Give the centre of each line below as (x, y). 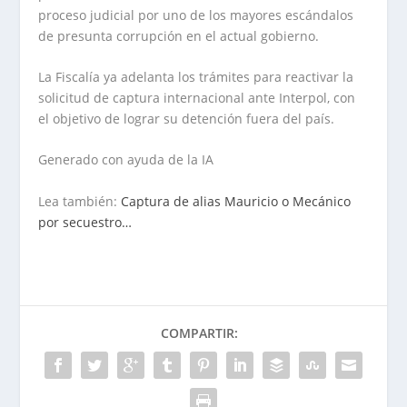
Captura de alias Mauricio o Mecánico (236, 201)
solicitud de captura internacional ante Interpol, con (197, 98)
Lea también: (80, 201)
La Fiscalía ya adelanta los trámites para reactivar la (196, 77)
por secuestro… (85, 222)
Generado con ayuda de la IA (126, 160)
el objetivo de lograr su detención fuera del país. (187, 119)
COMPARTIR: (199, 333)
